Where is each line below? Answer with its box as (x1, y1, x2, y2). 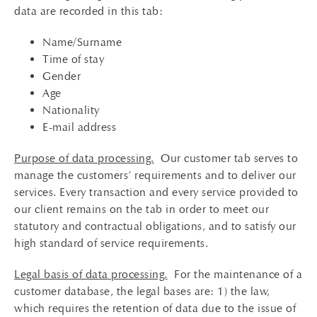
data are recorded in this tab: (14, 4, 163, 18)
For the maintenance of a (167, 267, 302, 281)
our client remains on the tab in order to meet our (14, 202, 269, 216)
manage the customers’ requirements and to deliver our (14, 168, 296, 182)
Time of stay (42, 52, 104, 66)
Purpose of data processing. (14, 151, 154, 165)
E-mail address (42, 120, 116, 134)
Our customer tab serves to (154, 151, 298, 165)
